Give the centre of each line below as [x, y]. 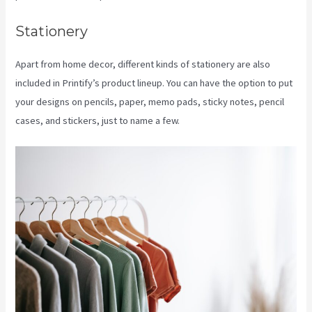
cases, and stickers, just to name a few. [98, 120]
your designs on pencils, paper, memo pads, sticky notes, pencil [150, 101]
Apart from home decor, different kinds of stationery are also [143, 64]
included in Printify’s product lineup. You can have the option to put [154, 83]
